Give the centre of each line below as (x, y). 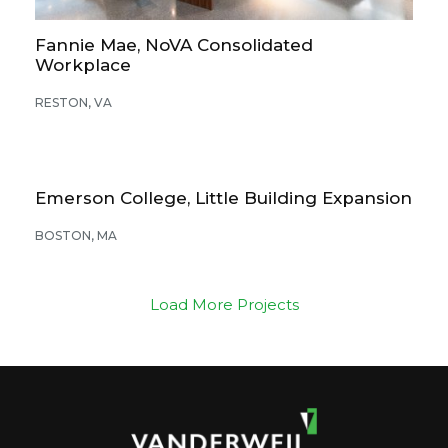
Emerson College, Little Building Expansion (223, 197)
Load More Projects (224, 304)
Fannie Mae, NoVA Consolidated (174, 44)
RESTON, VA (73, 102)
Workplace (83, 64)
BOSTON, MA (76, 235)
